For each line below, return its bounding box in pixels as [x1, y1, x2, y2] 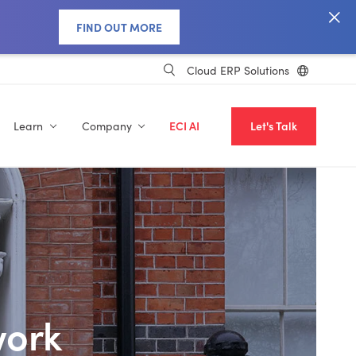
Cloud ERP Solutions [187, 62, 289, 78]
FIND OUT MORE [76, 19, 162, 35]
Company [81, 118, 132, 133]
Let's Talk [250, 118, 297, 133]
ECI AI [169, 118, 199, 133]
